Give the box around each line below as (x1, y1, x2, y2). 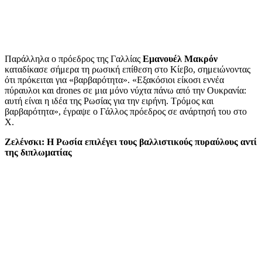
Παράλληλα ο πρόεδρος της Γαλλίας (5, 53, 143, 64)
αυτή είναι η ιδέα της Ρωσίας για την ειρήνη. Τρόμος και (5, 95, 213, 106)
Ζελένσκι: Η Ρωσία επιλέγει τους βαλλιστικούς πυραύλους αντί (5, 136, 257, 147)
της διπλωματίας (5, 147, 72, 157)
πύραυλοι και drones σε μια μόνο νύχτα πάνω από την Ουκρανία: (5, 85, 246, 95)
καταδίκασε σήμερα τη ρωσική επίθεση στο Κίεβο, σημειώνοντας (5, 64, 250, 74)
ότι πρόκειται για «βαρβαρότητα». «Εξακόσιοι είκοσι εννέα (5, 74, 224, 85)
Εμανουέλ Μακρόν (143, 53, 218, 64)
